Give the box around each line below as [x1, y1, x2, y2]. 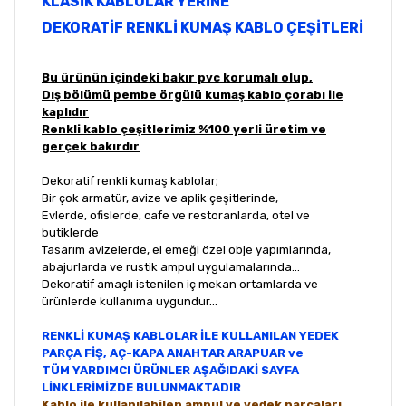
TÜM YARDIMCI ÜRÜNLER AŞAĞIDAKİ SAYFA [42, 363, 299, 377]
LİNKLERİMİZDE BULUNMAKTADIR [42, 381, 241, 394]
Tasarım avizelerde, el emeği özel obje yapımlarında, [42, 243, 331, 256]
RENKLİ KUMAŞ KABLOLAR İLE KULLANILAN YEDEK [42, 329, 339, 343]
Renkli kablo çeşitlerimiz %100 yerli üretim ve [42, 122, 326, 136]
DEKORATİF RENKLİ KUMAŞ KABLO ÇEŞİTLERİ [42, 19, 363, 36]
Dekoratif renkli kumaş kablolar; [42, 174, 218, 188]
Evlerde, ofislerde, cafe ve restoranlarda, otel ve [42, 208, 310, 222]
